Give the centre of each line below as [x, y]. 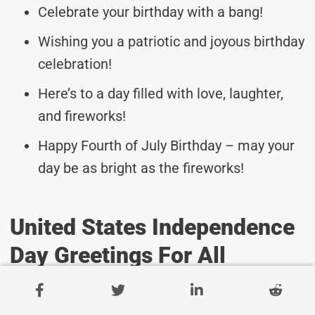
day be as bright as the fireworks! [141, 168]
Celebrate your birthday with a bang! [150, 12]
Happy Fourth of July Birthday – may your [166, 145]
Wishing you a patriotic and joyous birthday [171, 41]
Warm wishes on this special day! [142, 303]
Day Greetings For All [118, 255]
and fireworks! [82, 116]
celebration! [75, 64]
